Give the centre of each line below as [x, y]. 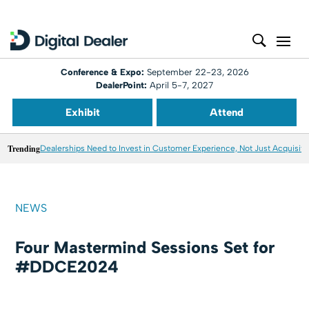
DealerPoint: [121, 85]
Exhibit [82, 112]
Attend [227, 112]
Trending [24, 149]
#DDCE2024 [67, 267]
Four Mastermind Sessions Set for [145, 247]
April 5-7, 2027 [180, 85]
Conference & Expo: [103, 72]
